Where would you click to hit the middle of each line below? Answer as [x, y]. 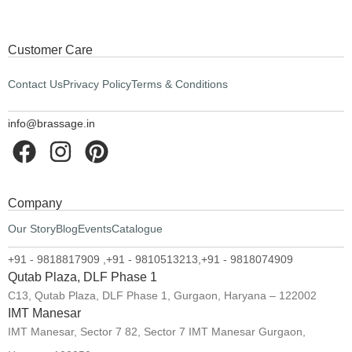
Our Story [32, 228]
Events [95, 228]
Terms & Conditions [180, 84]
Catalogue [137, 228]
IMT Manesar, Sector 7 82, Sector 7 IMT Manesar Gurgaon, [157, 331]
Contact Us [35, 84]
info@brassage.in [51, 123]
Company [35, 203]
